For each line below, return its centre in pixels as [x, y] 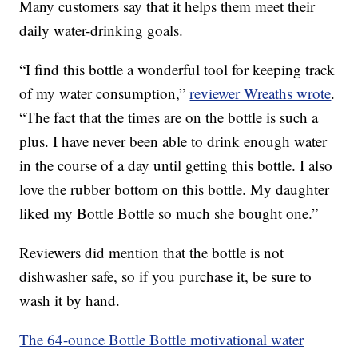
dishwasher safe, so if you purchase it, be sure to [166, 276]
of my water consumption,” [105, 93]
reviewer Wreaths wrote [261, 93]
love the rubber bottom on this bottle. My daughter [175, 189]
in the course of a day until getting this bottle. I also [176, 165]
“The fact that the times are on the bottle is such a [169, 117]
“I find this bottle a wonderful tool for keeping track [177, 70]
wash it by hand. [70, 300]
